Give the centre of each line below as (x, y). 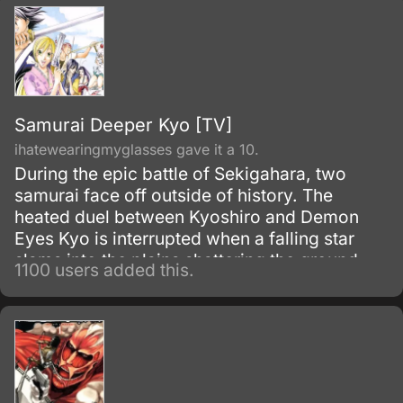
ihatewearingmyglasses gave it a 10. (137, 149)
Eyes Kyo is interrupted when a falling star (184, 238)
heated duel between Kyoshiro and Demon (187, 217)
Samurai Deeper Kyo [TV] (123, 125)
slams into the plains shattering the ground (186, 260)
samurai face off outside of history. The (174, 195)
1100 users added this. (104, 270)
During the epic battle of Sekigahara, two (180, 174)
